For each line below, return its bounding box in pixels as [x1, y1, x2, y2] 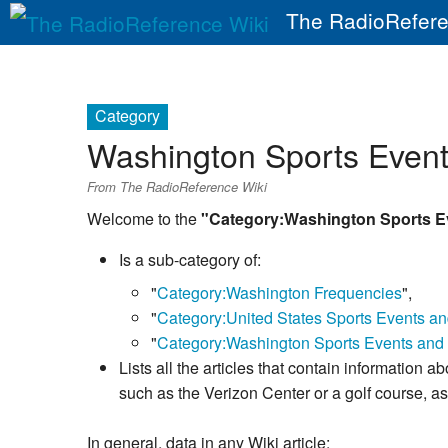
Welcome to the [87, 207, 201, 231]
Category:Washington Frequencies [157, 281, 402, 305]
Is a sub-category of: [119, 248, 261, 272]
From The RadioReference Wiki [87, 176, 267, 196]
